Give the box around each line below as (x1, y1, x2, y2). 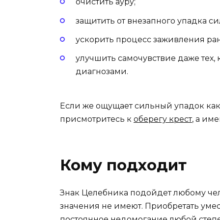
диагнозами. (76, 67, 128, 76)
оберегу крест (134, 114, 192, 124)
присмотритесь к (60, 114, 134, 124)
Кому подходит (60, 156, 187, 175)
